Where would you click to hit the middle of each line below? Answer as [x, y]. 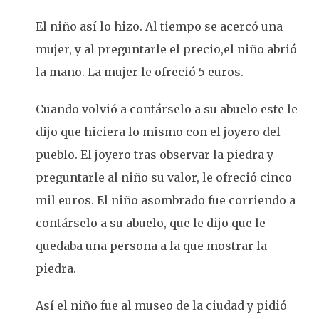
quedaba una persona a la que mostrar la [151, 246]
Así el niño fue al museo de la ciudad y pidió [161, 305]
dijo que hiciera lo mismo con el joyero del [158, 132]
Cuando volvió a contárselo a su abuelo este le [167, 109]
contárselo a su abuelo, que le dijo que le [151, 223]
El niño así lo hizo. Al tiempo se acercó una [159, 26]
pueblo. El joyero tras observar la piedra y [155, 155]
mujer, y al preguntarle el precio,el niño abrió [166, 49]
